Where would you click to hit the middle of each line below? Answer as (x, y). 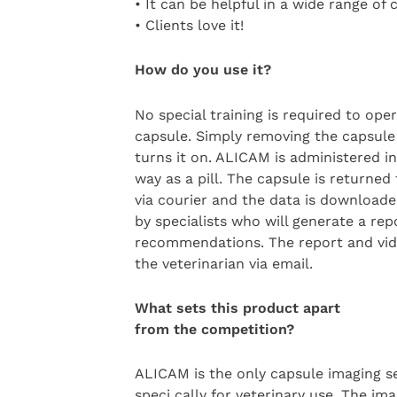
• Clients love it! (189, 25)
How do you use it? (202, 70)
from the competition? (214, 330)
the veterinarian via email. (223, 263)
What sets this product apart (237, 308)
